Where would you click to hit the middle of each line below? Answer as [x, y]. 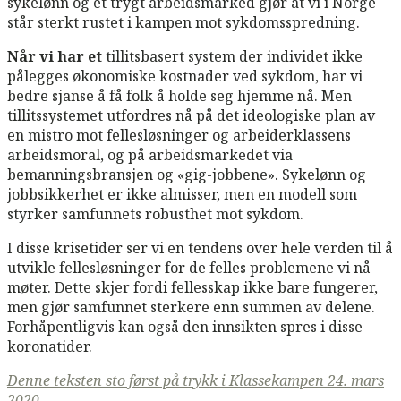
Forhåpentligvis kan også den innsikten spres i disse [185, 326]
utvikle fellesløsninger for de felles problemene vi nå [189, 267]
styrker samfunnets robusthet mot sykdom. [155, 213]
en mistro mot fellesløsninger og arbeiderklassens [179, 135]
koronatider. [50, 346]
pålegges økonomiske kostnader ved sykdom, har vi [185, 76]
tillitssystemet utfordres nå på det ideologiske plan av [191, 115]
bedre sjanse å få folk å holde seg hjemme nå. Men [179, 95]
